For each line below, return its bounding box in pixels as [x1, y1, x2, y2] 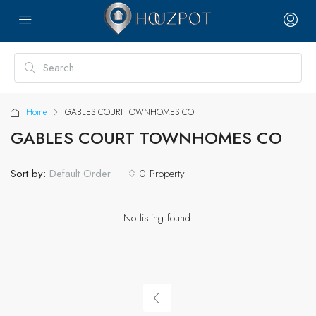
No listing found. [123, 210, 193, 226]
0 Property [139, 165, 185, 181]
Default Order [49, 166, 111, 181]
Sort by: [11, 165, 46, 181]
